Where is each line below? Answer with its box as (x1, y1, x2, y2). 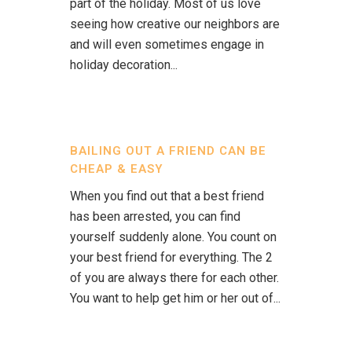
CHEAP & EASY (70, 162, 163, 176)
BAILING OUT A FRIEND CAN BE (70, 144, 266, 158)
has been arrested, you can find (70, 209, 240, 224)
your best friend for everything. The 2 (70, 250, 273, 265)
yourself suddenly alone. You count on (70, 229, 277, 244)
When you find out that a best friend (70, 189, 264, 203)
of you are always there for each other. (70, 270, 279, 285)
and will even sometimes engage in (70, 37, 264, 52)
